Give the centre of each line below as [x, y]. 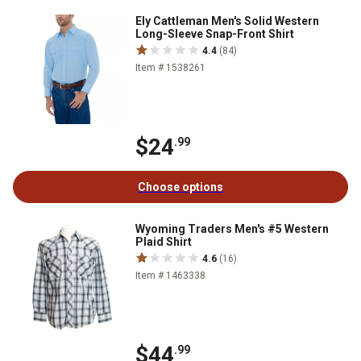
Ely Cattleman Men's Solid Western [227, 21]
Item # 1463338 [170, 275]
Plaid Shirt [164, 241]
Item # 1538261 [170, 67]
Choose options [180, 187]
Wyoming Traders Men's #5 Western [232, 228]
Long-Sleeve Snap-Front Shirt [215, 33]
